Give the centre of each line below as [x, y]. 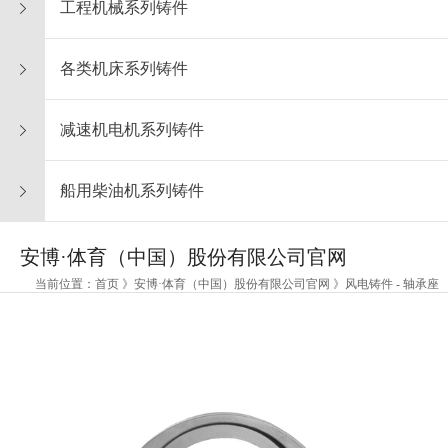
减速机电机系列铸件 [132, 130]
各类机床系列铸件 [124, 69]
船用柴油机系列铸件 [132, 191]
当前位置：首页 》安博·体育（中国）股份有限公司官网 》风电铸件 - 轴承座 [237, 284]
